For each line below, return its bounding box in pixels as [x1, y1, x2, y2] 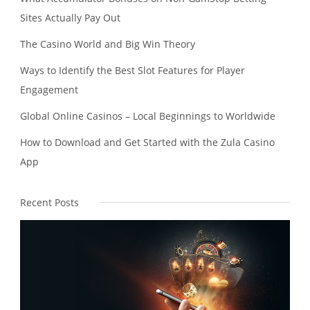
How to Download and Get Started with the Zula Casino [20, 135, 275, 149]
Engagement [20, 82, 78, 96]
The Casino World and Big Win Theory [20, 37, 195, 51]
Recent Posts [20, 195, 79, 209]
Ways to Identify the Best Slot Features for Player [20, 63, 245, 77]
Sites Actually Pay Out [20, 10, 120, 24]
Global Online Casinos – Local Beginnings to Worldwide [20, 109, 275, 122]
